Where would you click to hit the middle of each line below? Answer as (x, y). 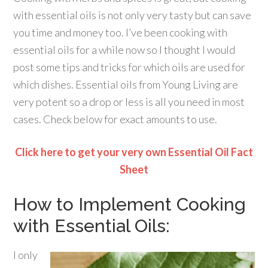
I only (26, 255)
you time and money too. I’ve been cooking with (121, 32)
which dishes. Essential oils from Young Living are (126, 84)
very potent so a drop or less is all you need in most (129, 102)
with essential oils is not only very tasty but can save (133, 15)
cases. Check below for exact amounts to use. (115, 119)
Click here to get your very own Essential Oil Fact (134, 152)
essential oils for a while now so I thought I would (124, 50)
